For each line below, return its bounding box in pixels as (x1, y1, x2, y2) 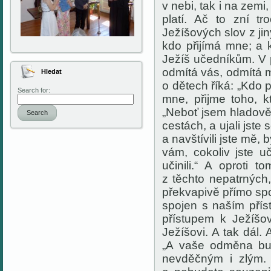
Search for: (18, 86, 50, 94)
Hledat (41, 67, 62, 75)
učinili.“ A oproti (162, 159, 256, 172)
